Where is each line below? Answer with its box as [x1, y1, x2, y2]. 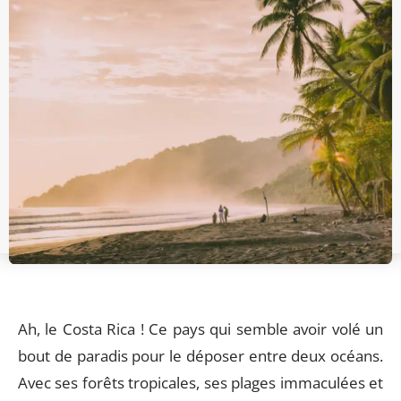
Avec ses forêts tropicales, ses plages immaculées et [18, 372, 383, 393]
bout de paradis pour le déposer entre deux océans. [18, 346, 383, 366]
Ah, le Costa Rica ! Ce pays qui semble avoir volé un [18, 319, 383, 339]
